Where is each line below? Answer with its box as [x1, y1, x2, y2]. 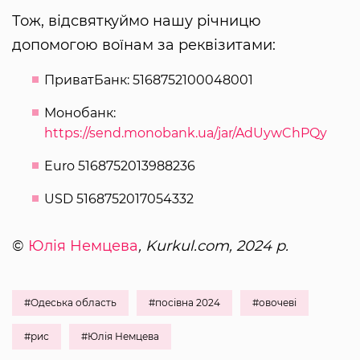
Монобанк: [44, 105, 116, 121]
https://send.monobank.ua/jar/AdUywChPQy [44, 125, 327, 141]
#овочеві [252, 297, 297, 309]
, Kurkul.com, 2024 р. [138, 237, 288, 256]
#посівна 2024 [149, 297, 220, 309]
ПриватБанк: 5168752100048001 [44, 72, 253, 88]
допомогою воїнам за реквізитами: [12, 36, 276, 55]
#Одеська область [24, 297, 117, 309]
